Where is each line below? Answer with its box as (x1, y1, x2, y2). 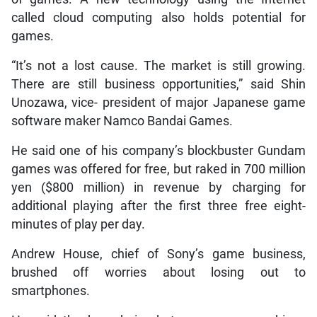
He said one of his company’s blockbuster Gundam (11, 143, 306, 158)
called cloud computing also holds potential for (11, 10, 306, 25)
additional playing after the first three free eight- (11, 198, 306, 213)
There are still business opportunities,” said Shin (11, 76, 306, 91)
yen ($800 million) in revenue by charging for (11, 180, 306, 195)
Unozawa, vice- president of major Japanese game (11, 95, 306, 110)
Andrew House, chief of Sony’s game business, (11, 246, 306, 261)
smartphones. (11, 283, 90, 298)
